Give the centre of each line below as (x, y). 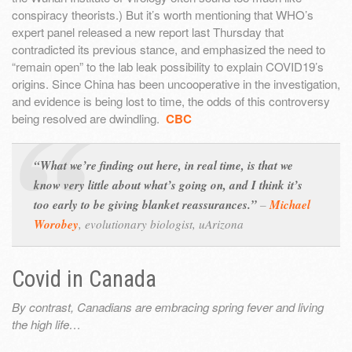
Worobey (56, 225)
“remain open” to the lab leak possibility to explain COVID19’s (168, 67)
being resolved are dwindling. (89, 119)
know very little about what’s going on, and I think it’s (168, 185)
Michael (290, 205)
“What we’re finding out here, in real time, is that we (163, 166)
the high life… (46, 324)
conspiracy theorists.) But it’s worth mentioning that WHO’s (163, 15)
